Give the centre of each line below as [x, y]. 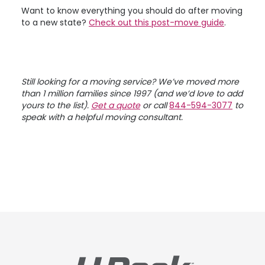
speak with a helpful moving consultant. [102, 117]
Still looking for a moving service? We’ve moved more [130, 82]
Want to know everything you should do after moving [132, 11]
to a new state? [55, 22]
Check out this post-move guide [156, 22]
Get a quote [116, 105]
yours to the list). [56, 105]
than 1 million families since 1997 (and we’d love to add [132, 93]
